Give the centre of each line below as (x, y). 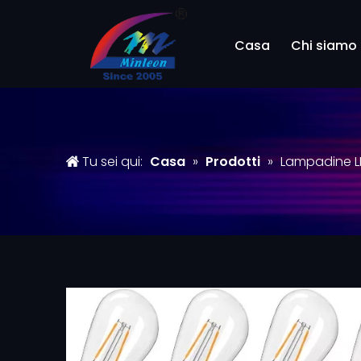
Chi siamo (324, 46)
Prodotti (233, 161)
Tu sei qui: (112, 161)
